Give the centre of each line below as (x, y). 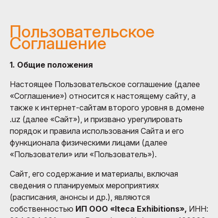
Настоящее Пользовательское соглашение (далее (105, 84)
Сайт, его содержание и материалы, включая (94, 173)
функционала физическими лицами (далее (89, 142)
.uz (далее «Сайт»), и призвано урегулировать (96, 119)
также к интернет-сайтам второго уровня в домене (107, 107)
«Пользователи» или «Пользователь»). (83, 154)
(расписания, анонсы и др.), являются (80, 197)
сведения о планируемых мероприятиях (84, 185)
